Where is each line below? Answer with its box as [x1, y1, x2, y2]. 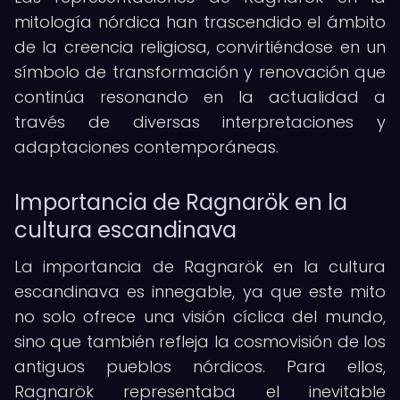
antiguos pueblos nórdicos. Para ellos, [14, 355, 386, 378]
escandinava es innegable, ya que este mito [14, 280, 386, 303]
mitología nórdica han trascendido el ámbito [14, 11, 386, 33]
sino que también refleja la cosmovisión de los [14, 330, 386, 353]
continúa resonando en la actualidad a [14, 86, 386, 108]
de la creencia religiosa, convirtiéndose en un [14, 36, 386, 58]
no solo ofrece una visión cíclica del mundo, [14, 305, 386, 328]
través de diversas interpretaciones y [14, 111, 386, 133]
